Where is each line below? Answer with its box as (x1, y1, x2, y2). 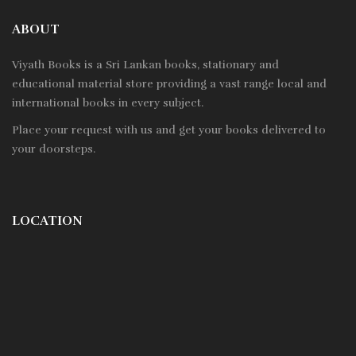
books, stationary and (161, 58, 279, 72)
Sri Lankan (106, 58, 161, 72)
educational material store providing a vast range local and (12, 77, 327, 91)
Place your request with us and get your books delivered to (12, 123, 326, 137)
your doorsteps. (12, 142, 95, 157)
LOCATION (12, 213, 83, 230)
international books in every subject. (12, 96, 203, 110)
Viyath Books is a (12, 58, 106, 72)
